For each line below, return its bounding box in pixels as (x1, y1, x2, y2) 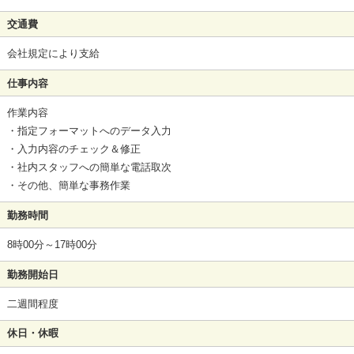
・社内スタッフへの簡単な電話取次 (6, 161, 171, 174)
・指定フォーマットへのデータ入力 (6, 125, 171, 137)
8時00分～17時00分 (6, 239, 97, 251)
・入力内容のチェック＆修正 (6, 143, 141, 156)
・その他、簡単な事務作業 (6, 179, 130, 192)
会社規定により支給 (6, 47, 100, 60)
